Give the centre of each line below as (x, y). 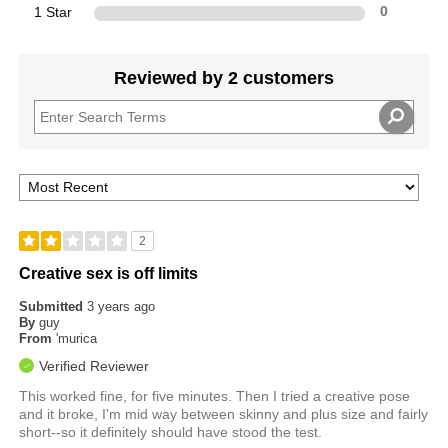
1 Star (53, 12)
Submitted (53, 307)
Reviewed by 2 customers (224, 78)
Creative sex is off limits (109, 274)
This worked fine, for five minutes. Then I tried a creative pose (215, 396)
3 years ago (121, 307)
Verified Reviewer (94, 366)
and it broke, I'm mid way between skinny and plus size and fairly (224, 414)
